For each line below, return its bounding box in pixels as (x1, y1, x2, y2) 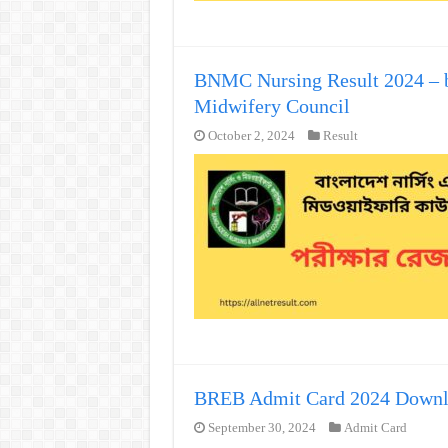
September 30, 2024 (207, 421, 316, 435)
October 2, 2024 (207, 129, 295, 143)
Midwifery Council (193, 95, 350, 117)
